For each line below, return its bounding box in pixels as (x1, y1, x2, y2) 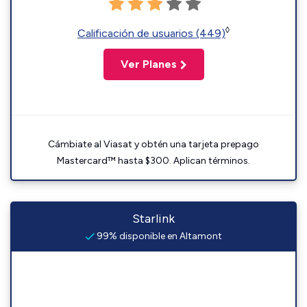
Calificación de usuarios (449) (77, 27, 225, 40)
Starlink (132, 211, 175, 226)
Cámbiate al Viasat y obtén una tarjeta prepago (48, 138, 259, 150)
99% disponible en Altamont (95, 230, 222, 242)
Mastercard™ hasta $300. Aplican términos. (57, 155, 250, 167)
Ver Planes (120, 58, 177, 71)
